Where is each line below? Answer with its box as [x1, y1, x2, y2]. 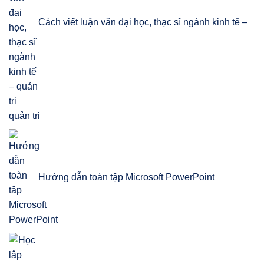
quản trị [9, 111, 40, 121]
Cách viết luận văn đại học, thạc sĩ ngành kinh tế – [38, 17, 247, 28]
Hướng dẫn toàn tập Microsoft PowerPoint [38, 172, 214, 183]
